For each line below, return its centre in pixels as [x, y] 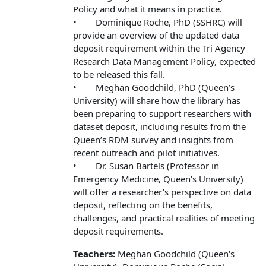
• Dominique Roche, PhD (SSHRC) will [158, 22]
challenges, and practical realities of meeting [164, 218]
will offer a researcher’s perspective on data [162, 191]
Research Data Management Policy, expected [164, 61]
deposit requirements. [118, 231]
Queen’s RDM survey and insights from [153, 139]
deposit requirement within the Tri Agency [159, 48]
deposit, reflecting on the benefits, [143, 205]
